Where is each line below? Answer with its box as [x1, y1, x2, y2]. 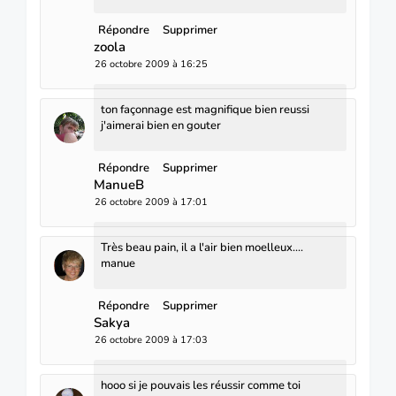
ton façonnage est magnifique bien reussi [101, 101, 309, 118]
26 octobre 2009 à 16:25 [95, 57, 208, 71]
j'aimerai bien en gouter [101, 117, 221, 133]
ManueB [94, 175, 144, 194]
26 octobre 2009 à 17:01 [95, 194, 208, 209]
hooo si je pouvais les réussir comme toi [101, 377, 301, 393]
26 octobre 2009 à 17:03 [95, 332, 208, 346]
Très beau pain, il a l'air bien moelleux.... [101, 239, 303, 255]
